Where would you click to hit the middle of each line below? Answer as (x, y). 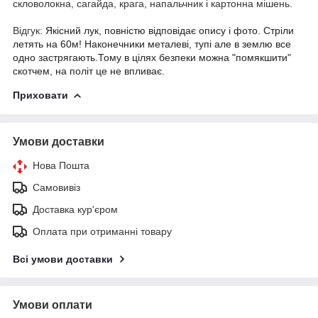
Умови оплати (53, 305)
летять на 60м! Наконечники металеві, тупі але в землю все (152, 44)
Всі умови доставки (63, 259)
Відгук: (29, 30)
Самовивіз (56, 187)
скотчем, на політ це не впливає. (89, 71)
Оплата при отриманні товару (102, 231)
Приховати (40, 95)
